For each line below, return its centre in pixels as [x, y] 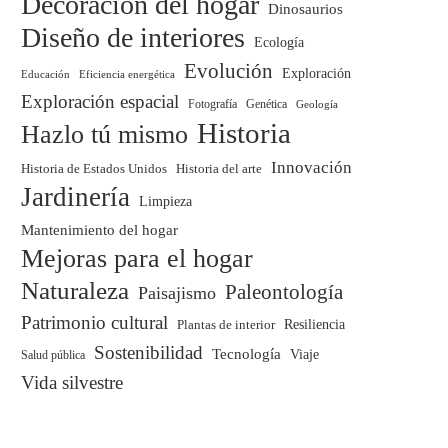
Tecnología [246, 354]
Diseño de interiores [133, 38]
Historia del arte [219, 169]
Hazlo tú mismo [104, 135]
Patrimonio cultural [94, 323]
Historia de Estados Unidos [94, 169]
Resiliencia [314, 325]
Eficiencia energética [127, 74]
